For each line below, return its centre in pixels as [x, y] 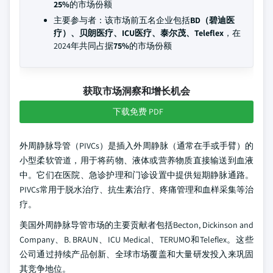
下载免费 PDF [138, 112]
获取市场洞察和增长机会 [136, 91]
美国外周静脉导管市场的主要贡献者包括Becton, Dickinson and [136, 225]
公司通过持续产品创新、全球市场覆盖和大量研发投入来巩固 [136, 254]
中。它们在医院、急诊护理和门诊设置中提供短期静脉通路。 [136, 175]
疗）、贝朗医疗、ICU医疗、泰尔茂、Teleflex [139, 33]
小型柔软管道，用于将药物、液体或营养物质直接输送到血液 [136, 160]
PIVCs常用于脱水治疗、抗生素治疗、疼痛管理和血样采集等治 [136, 190]
